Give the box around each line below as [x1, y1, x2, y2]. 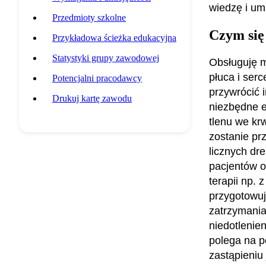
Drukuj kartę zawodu [52, 93, 132, 103]
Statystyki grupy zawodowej [52, 52, 159, 63]
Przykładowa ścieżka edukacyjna [52, 32, 176, 43]
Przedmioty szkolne [52, 12, 126, 23]
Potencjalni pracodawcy [52, 72, 142, 83]
